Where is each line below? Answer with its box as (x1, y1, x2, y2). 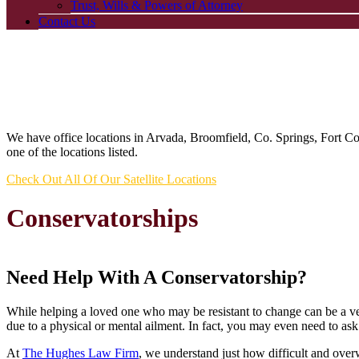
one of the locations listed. (6, 144, 138, 159)
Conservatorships (6, 204, 198, 233)
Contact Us (38, 14, 95, 28)
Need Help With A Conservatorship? (6, 266, 307, 288)
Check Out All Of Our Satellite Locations (6, 171, 216, 186)
